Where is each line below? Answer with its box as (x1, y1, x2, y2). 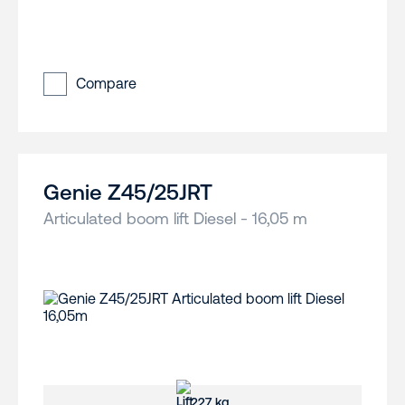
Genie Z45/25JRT (43, 180, 212, 205)
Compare (76, 75, 137, 92)
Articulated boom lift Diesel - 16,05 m (43, 209, 307, 229)
